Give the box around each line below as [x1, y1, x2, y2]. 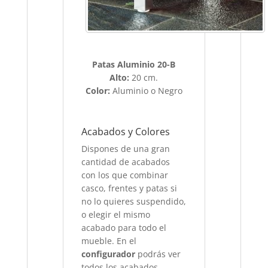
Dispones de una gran [81, 143, 170, 155]
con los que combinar [81, 169, 169, 181]
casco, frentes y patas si [81, 182, 178, 194]
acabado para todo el [81, 222, 167, 234]
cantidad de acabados [81, 156, 170, 168]
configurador [81, 248, 136, 260]
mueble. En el [81, 235, 137, 247]
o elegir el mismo [81, 209, 151, 221]
